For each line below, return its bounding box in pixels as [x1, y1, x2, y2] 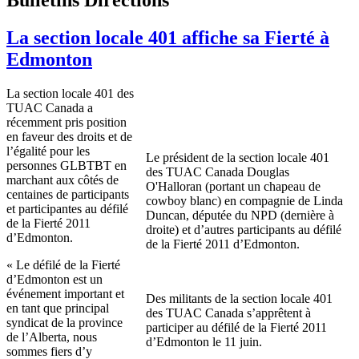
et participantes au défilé [6, 201, 128, 216]
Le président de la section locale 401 [146, 150, 329, 164]
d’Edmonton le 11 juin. [146, 334, 262, 349]
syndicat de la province [6, 315, 123, 329]
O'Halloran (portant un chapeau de [146, 179, 321, 193]
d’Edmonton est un [6, 272, 103, 286]
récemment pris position [6, 115, 127, 129]
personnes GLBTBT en [6, 158, 127, 172]
